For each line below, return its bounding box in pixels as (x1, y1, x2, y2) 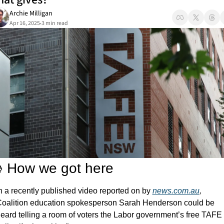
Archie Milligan (9, 8, 52, 18)
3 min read (41, 19, 68, 27)
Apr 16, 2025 (9, 19, 40, 27)
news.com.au (152, 186, 199, 195)
